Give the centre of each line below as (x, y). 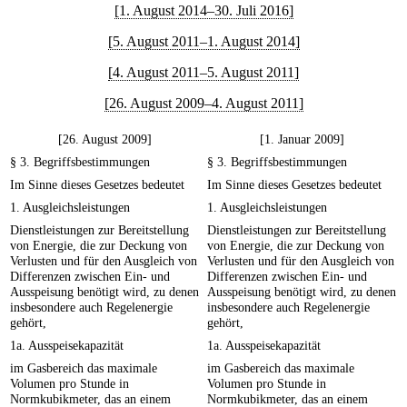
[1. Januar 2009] (302, 139)
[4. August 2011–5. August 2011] (203, 72)
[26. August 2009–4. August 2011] (203, 103)
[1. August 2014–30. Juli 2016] (203, 10)
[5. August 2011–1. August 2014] (203, 41)
